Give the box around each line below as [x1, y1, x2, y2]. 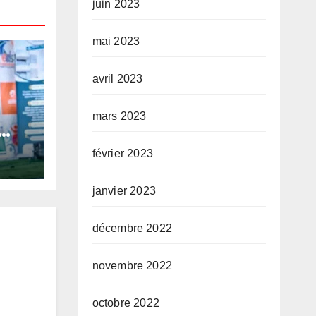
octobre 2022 [92, 297, 159, 309]
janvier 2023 [92, 185, 156, 197]
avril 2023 [92, 73, 143, 85]
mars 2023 [92, 110, 147, 122]
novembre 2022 [92, 260, 173, 272]
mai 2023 [92, 35, 140, 47]
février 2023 [92, 147, 153, 159]
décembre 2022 [92, 222, 173, 234]
